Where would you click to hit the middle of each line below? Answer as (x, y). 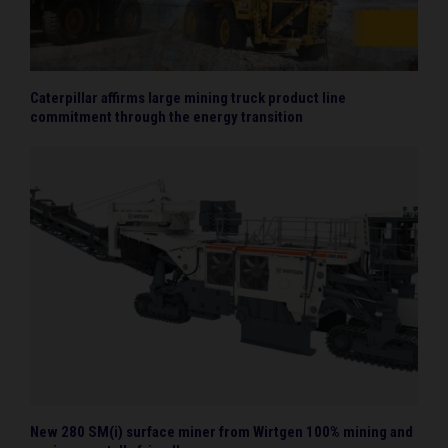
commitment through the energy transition (166, 116)
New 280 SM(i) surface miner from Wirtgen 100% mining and (221, 432)
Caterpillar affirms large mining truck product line (188, 97)
